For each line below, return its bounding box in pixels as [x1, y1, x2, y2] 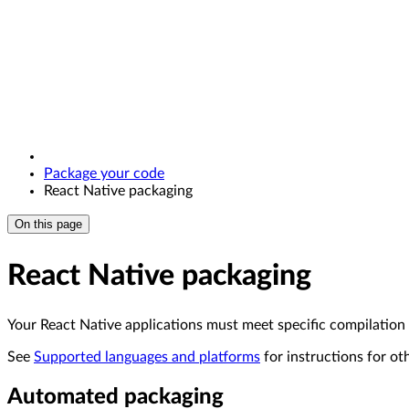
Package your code [44, 166, 164, 181]
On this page [15, 217, 82, 231]
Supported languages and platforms [34, 350, 260, 365]
